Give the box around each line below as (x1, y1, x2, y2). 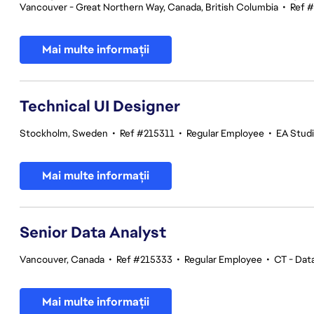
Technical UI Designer (20, 96, 180, 116)
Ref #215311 (120, 127, 175, 139)
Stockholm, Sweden (20, 127, 108, 139)
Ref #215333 (116, 253, 172, 266)
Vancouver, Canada (20, 253, 104, 266)
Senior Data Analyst (20, 222, 166, 243)
